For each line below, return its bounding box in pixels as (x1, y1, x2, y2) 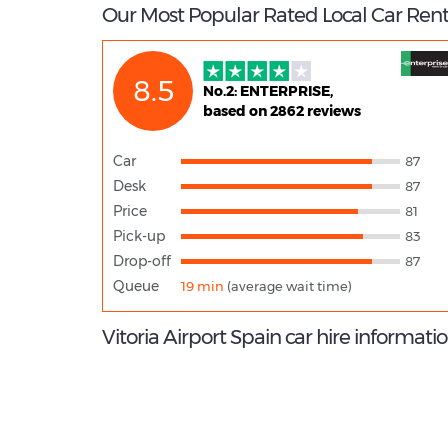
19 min (180, 278, 224, 295)
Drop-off (113, 252, 171, 271)
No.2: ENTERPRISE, (203, 82, 333, 101)
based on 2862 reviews (203, 102, 361, 121)
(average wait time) (223, 278, 352, 295)
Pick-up (113, 227, 165, 246)
